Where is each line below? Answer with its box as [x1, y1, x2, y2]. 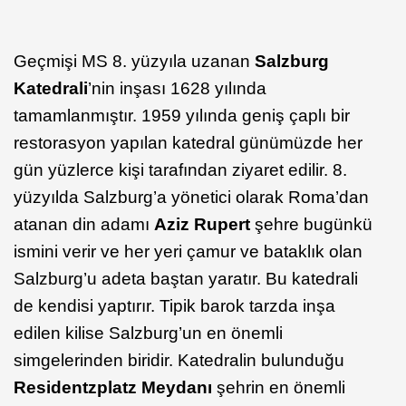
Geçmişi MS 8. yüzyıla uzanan [14, 52, 255, 72]
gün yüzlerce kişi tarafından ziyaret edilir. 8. [14, 160, 347, 180]
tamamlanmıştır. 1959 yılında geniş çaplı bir [14, 106, 350, 126]
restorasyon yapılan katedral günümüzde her [14, 133, 362, 153]
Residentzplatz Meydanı [14, 378, 212, 398]
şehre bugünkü [255, 215, 372, 235]
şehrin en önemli [212, 378, 345, 398]
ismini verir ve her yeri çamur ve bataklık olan [14, 242, 362, 262]
